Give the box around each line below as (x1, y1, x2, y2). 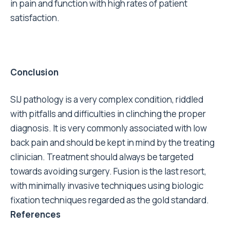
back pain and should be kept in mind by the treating (10, 136, 215, 148)
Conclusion (10, 66, 59, 78)
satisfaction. (10, 11, 60, 24)
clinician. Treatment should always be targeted (10, 150, 194, 163)
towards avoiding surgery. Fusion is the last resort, (10, 165, 206, 177)
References (10, 208, 61, 220)
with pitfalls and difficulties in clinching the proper (10, 107, 206, 120)
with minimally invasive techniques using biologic (10, 179, 203, 191)
